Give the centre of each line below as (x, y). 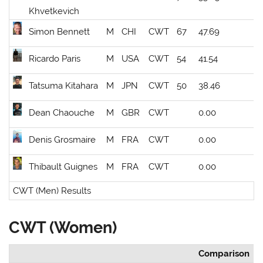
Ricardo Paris (55, 59)
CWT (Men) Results (52, 191)
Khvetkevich (54, 11)
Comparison (224, 254)
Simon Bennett (60, 32)
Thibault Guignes (63, 167)
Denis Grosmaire (63, 140)
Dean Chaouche (62, 113)
